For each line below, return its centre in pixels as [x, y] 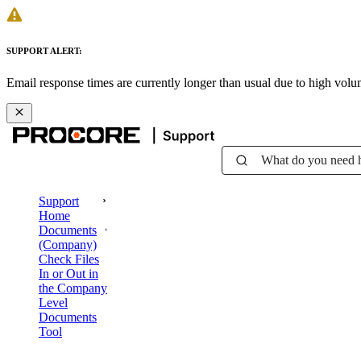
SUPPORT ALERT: [44, 50]
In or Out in [68, 273]
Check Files [69, 259]
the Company [73, 288]
